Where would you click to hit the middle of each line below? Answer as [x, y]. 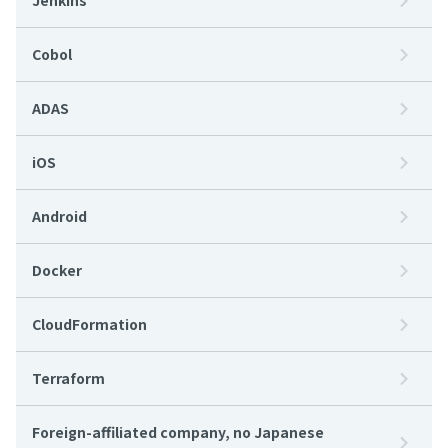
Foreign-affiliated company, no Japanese [178, 432]
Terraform [68, 378]
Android [59, 216]
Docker [57, 270]
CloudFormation [89, 324]
